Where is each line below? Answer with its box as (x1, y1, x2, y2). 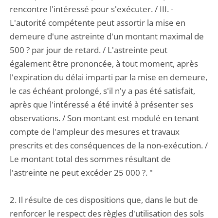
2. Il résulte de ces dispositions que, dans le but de (10, 194, 198, 205)
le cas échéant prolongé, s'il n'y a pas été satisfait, (10, 85, 195, 96)
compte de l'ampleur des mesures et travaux (10, 126, 180, 137)
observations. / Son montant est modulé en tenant (10, 112, 199, 124)
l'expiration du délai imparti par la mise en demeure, (10, 72, 207, 83)
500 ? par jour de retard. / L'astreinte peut (10, 44, 167, 55)
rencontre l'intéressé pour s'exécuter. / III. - (10, 3, 173, 15)
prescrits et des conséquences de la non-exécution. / (10, 140, 208, 151)
